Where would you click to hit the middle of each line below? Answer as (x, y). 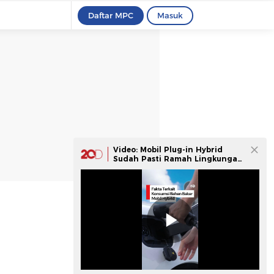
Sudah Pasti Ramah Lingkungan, (179, 159)
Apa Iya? (130, 168)
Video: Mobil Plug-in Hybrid (168, 150)
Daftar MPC (111, 15)
